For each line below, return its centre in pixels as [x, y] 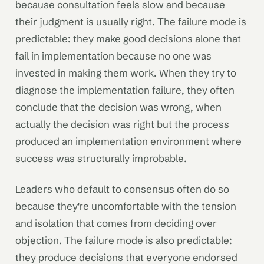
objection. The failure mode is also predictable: [124, 240]
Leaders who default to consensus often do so [122, 189]
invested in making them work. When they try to [126, 73]
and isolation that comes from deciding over [116, 223]
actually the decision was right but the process [122, 124]
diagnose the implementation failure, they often [125, 90]
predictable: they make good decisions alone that [128, 39]
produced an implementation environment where [128, 141]
